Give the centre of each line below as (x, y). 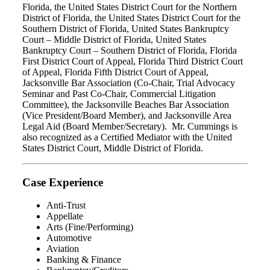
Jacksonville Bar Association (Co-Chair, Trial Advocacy (129, 83)
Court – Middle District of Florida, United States (114, 39)
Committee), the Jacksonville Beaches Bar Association (126, 104)
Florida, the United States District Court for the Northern (130, 7)
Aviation (63, 249)
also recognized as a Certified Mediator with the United (127, 137)
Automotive (69, 238)
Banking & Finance (84, 260)
